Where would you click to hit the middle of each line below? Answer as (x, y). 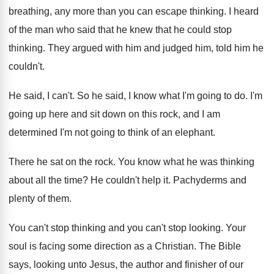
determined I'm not (48, 132)
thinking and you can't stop (129, 228)
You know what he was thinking (186, 162)
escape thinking (190, 11)
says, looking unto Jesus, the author (86, 265)
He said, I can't (40, 96)
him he (249, 48)
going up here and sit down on (74, 114)
